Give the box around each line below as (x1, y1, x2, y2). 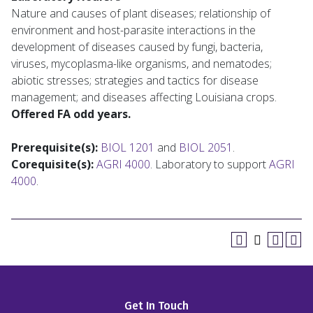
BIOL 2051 (179, 140, 233, 155)
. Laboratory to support (150, 156, 269, 172)
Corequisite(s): (11, 156, 94, 172)
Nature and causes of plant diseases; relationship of (11, 6, 270, 21)
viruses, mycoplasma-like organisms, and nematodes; (11, 56, 272, 71)
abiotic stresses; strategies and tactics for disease (11, 73, 259, 88)
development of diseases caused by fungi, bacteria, (11, 39, 263, 54)
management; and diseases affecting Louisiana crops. (11, 89, 277, 105)
